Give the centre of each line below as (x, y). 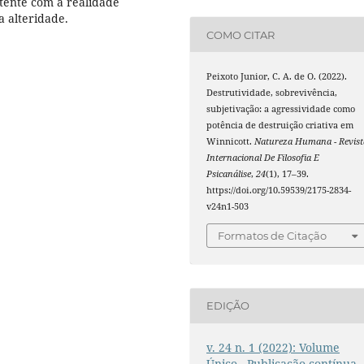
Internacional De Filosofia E (263, 158)
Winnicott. (231, 142)
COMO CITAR (241, 35)
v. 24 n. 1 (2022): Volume (273, 347)
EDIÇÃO (228, 306)
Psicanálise (229, 174)
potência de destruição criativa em (280, 126)
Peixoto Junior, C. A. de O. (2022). (277, 77)
